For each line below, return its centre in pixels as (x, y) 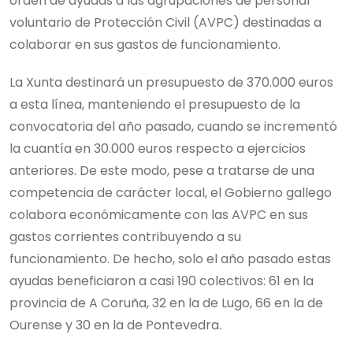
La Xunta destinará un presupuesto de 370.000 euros (171, 83)
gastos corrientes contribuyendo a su (125, 237)
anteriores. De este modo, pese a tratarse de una (162, 171)
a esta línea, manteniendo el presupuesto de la (155, 105)
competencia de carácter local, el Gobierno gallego (171, 193)
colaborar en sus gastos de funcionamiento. (145, 45)
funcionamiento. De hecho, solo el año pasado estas (170, 259)
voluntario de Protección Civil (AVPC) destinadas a (165, 23)
